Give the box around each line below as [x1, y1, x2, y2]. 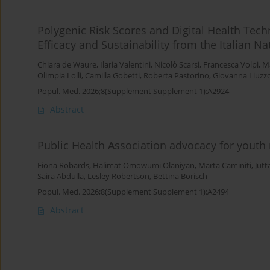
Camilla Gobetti [85, 71, 140, 81]
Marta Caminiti [198, 160, 251, 171]
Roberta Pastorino [143, 71, 209, 81]
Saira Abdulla [37, 171, 84, 182]
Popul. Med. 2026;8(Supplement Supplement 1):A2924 [37, 86, 229, 97]
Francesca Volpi [203, 60, 259, 71]
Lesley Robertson [87, 171, 149, 182]
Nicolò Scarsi [154, 60, 199, 71]
